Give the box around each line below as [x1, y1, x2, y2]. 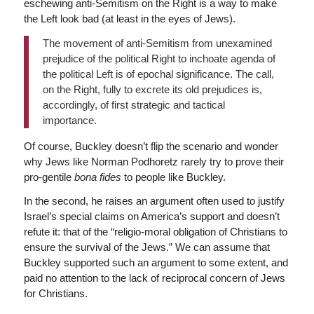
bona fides [74, 170, 124, 183]
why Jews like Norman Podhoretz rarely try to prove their [23, 155, 284, 168]
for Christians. [23, 287, 88, 300]
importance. [42, 114, 97, 126]
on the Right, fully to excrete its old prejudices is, [42, 83, 262, 95]
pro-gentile [23, 170, 74, 183]
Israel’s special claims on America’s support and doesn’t [23, 210, 280, 223]
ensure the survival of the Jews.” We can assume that [23, 241, 270, 254]
